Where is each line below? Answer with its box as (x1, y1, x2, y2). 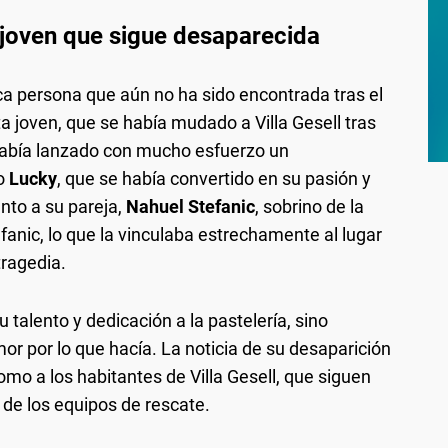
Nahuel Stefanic (126, 195, 255, 217)
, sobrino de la (255, 195, 364, 217)
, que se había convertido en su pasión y (57, 167, 371, 189)
